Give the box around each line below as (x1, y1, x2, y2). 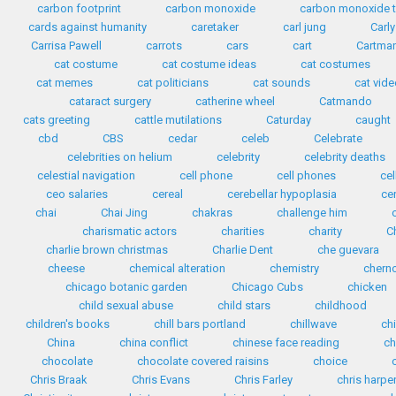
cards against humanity (28, 20, 147, 34)
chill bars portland (153, 317, 246, 331)
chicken (347, 280, 387, 293)
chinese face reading (232, 336, 339, 349)
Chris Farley (234, 373, 293, 386)
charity (308, 225, 342, 238)
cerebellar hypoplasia (227, 187, 337, 201)
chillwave (289, 317, 337, 331)
